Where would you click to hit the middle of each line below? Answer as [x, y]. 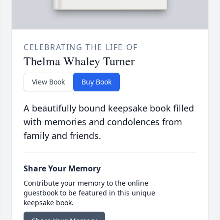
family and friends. [62, 136]
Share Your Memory [62, 169]
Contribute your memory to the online [86, 183]
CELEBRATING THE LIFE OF [81, 47]
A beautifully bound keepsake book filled [109, 108]
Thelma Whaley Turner [79, 61]
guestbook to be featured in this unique [89, 193]
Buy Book [96, 82]
